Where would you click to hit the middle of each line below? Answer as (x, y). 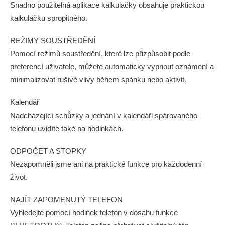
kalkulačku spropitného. (49, 18)
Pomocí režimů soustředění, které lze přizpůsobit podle (100, 53)
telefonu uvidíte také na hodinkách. (67, 128)
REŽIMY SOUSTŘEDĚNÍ (53, 40)
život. (19, 177)
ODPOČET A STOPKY (48, 151)
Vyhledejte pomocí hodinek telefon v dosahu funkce (94, 213)
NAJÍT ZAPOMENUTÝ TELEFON (66, 200)
